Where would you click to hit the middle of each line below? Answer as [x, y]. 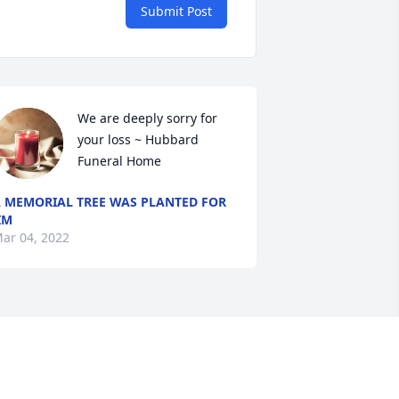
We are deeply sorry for [147, 118]
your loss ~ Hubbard [138, 140]
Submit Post [176, 12]
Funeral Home [119, 161]
